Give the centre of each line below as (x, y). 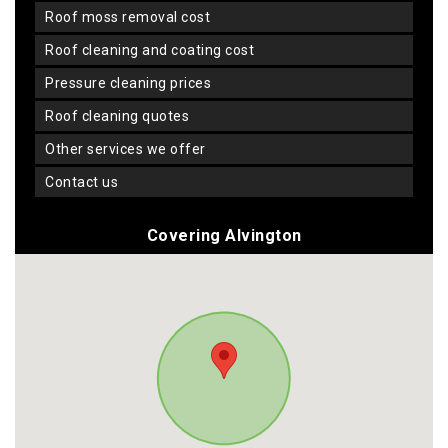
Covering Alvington (224, 235)
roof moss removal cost (132, 16)
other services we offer (130, 148)
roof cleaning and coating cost (154, 49)
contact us (86, 181)
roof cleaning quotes (121, 115)
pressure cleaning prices (132, 82)
